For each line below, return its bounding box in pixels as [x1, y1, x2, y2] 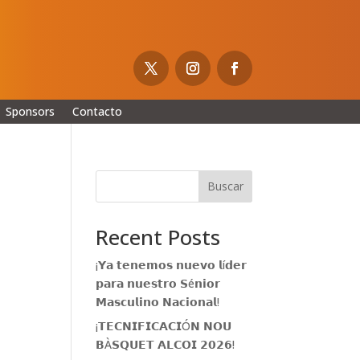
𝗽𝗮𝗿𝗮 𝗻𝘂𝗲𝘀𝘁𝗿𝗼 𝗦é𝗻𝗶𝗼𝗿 [96, 275, 221, 291]
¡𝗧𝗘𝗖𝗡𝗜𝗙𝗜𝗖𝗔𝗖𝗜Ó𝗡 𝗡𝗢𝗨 [96, 317, 232, 333]
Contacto [72, 103, 122, 119]
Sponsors [5, 103, 55, 119]
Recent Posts [96, 222, 221, 252]
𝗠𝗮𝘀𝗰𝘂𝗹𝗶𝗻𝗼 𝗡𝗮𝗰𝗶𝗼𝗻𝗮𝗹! [96, 293, 220, 309]
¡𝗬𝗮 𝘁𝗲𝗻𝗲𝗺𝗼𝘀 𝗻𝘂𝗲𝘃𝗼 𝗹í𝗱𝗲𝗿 [96, 256, 247, 272]
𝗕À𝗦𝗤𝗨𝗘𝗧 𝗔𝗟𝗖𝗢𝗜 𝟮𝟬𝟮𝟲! [96, 336, 235, 352]
